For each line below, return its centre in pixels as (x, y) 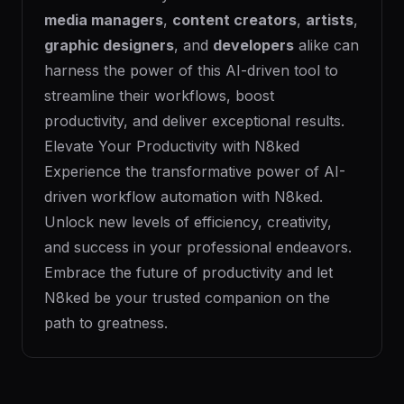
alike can (326, 45)
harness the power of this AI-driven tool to (191, 70)
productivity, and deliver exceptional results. (194, 121)
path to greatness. (106, 323)
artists (330, 20)
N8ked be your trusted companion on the (187, 298)
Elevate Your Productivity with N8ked (172, 146)
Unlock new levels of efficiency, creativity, (188, 222)
